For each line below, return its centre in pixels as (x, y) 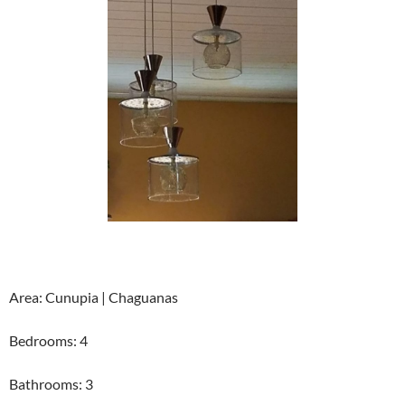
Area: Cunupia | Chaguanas (94, 297)
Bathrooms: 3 (51, 384)
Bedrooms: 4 (48, 341)
